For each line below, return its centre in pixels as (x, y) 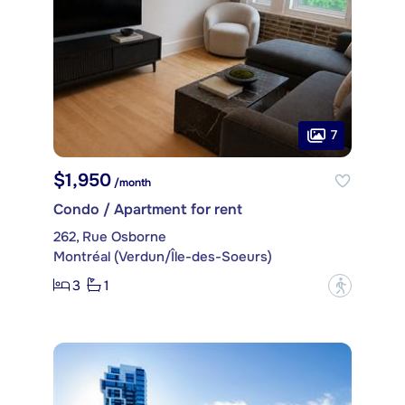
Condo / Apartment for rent (148, 209)
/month (131, 182)
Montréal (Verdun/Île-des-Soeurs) (163, 256)
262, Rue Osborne (110, 236)
